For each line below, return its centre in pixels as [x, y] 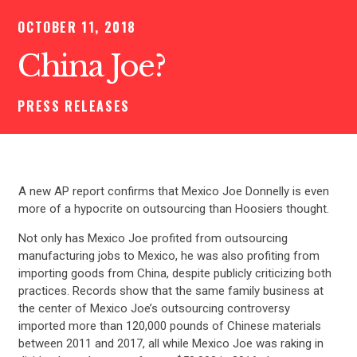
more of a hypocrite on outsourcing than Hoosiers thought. [173, 208]
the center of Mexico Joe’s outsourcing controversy [154, 308]
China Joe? [91, 67]
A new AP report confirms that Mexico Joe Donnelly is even [173, 191]
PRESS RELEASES [74, 106]
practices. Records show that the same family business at [171, 290]
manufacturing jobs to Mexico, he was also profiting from [169, 255]
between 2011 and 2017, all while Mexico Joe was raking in [171, 343]
